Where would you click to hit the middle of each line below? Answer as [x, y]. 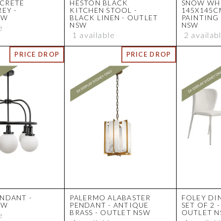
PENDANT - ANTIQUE [109, 205]
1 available [94, 35]
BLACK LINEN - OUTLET [114, 18]
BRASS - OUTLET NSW [110, 213]
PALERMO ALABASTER [110, 198]
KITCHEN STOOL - [104, 10]
